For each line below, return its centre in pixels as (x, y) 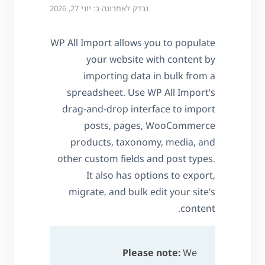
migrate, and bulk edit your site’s (142, 192)
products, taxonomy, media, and (143, 142)
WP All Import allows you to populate (133, 43)
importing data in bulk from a (149, 76)
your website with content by (151, 59)
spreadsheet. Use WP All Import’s (141, 93)
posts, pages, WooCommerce (150, 126)
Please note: (153, 253)
